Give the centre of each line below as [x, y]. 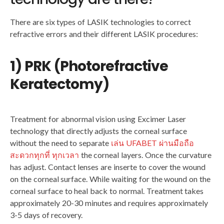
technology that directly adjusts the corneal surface [98, 131]
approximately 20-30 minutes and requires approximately [109, 203]
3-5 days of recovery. [46, 215]
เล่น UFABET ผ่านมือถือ [152, 143]
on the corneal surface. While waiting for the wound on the [110, 179]
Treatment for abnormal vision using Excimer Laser [98, 119]
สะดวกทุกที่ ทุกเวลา [44, 155]
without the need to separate [61, 143]
